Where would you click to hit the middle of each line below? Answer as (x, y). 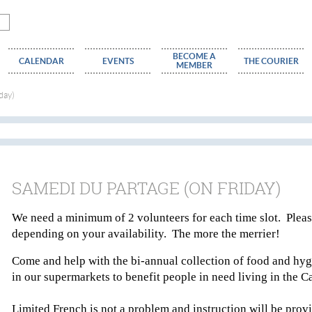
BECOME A (194, 56)
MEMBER (194, 65)
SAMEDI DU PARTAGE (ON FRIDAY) (146, 188)
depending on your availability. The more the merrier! (146, 234)
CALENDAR (41, 61)
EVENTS (118, 61)
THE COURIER (271, 61)
